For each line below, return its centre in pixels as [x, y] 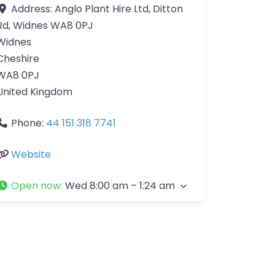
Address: [33, 9]
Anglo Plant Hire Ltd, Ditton [119, 9]
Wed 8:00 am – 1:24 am [120, 186]
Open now [36, 186]
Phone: [29, 123]
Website [31, 154]
